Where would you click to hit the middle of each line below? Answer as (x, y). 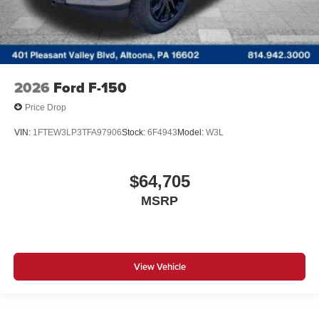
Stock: (135, 132)
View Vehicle (159, 266)
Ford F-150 (90, 88)
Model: (192, 132)
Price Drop (46, 107)
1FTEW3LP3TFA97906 (77, 132)
